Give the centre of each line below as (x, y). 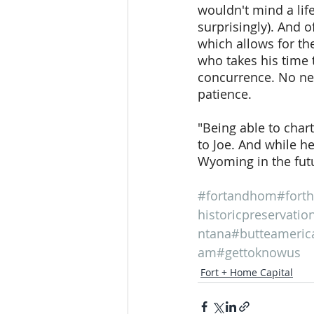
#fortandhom (237, 196)
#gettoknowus (259, 252)
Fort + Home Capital (247, 272)
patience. (225, 94)
